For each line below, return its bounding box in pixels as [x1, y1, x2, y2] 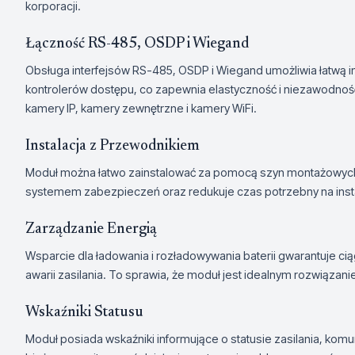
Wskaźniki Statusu [25, 305, 143, 320]
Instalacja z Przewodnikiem [25, 139, 200, 154]
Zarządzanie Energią [25, 222, 157, 237]
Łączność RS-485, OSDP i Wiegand [25, 36, 249, 52]
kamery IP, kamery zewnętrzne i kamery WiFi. [25, 101, 257, 115]
